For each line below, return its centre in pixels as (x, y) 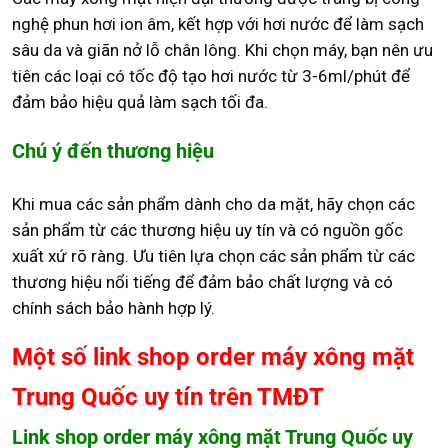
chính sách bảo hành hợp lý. (113, 308)
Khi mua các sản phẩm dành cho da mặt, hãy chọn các (213, 204)
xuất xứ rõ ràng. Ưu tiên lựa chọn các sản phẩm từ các (213, 256)
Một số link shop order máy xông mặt (213, 357)
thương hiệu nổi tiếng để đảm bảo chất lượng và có (202, 282)
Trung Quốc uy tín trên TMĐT (168, 397)
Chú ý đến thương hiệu (113, 151)
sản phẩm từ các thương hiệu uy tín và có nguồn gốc (207, 230)
